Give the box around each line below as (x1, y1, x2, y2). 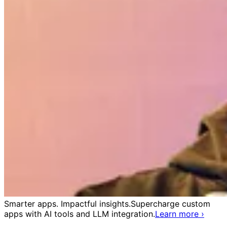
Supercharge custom (131, 199, 210, 209)
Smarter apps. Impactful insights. (4, 199, 131, 209)
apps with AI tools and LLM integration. (4, 209, 155, 219)
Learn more (155, 209, 199, 219)
